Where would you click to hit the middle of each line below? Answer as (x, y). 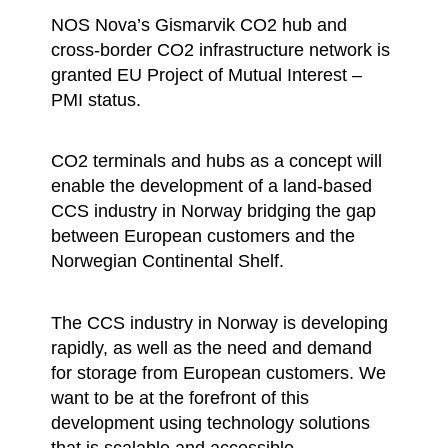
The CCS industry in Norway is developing (220, 322)
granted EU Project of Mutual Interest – (207, 74)
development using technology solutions (211, 422)
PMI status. (96, 99)
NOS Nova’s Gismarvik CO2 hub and (199, 24)
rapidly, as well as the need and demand (212, 347)
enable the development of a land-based (212, 186)
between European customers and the (203, 236)
